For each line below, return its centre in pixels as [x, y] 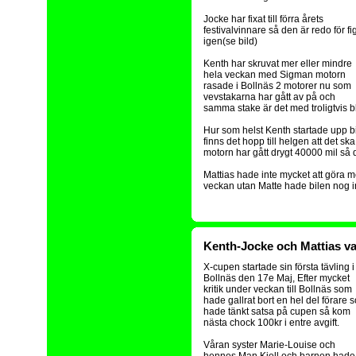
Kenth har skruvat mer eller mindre [278, 64]
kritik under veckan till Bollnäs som [278, 289]
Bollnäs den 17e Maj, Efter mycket [277, 278]
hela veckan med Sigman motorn [275, 75]
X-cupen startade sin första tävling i [279, 267]
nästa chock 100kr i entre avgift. [271, 323]
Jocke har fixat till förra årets [263, 19]
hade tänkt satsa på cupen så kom [277, 311]
